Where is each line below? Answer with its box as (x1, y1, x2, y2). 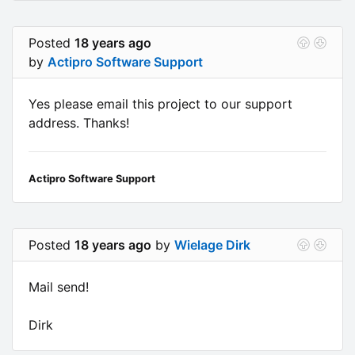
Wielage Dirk (174, 236, 250, 253)
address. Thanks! (29, 114, 129, 131)
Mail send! (29, 278, 89, 295)
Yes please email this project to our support (29, 95, 292, 112)
